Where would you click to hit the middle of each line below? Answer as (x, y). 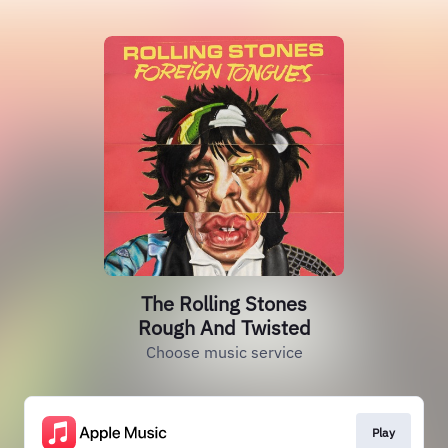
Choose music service (224, 352)
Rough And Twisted (224, 327)
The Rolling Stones (224, 303)
